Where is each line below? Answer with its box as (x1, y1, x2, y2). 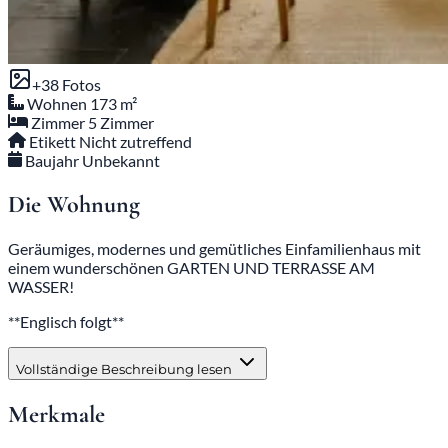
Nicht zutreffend (79, 132, 193, 152)
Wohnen (27, 94, 87, 114)
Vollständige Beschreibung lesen (16, 360, 235, 377)
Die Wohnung (8, 189, 140, 219)
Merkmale (8, 399, 105, 429)
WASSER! (8, 276, 74, 296)
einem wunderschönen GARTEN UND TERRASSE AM (8, 257, 375, 277)
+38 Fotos (32, 75, 101, 95)
